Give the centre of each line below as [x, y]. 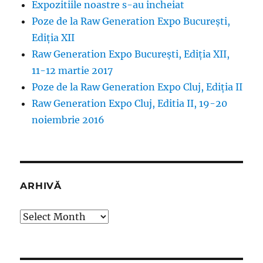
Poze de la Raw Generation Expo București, [131, 21]
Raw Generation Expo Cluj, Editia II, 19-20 [130, 103]
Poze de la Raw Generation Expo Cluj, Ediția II [137, 87]
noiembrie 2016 [68, 119]
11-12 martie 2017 [73, 70]
